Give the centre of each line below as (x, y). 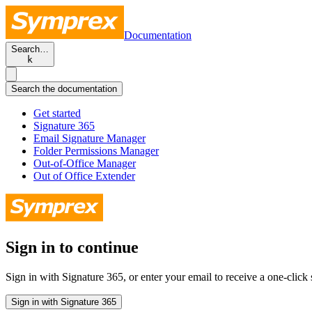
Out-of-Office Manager (85, 163)
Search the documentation (64, 89)
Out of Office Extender (84, 176)
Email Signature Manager (89, 138)
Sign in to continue (72, 247)
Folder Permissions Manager (96, 151)
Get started (57, 113)
